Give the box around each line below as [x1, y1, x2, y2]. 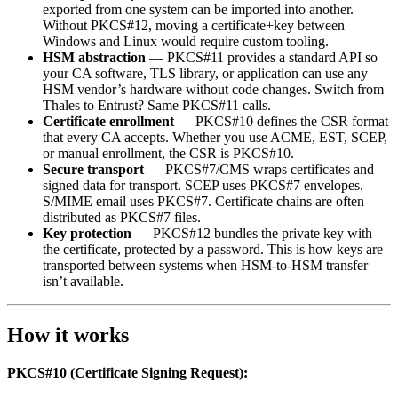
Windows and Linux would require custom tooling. [43, 34, 329, 50]
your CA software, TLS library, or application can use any [43, 66, 368, 82]
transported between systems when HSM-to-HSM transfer [43, 258, 368, 274]
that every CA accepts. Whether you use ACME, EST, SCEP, [43, 130, 387, 146]
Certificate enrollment [43, 114, 174, 130]
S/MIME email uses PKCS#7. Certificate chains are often [43, 194, 364, 210]
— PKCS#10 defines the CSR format [174, 114, 388, 130]
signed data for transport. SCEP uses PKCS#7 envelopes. [43, 178, 363, 194]
